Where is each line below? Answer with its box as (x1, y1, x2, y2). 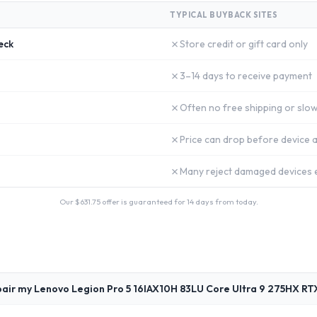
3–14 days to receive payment (180, 69, 312, 82)
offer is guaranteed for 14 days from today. (100, 197, 258, 207)
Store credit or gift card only (180, 38, 308, 50)
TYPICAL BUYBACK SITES (170, 10, 278, 20)
